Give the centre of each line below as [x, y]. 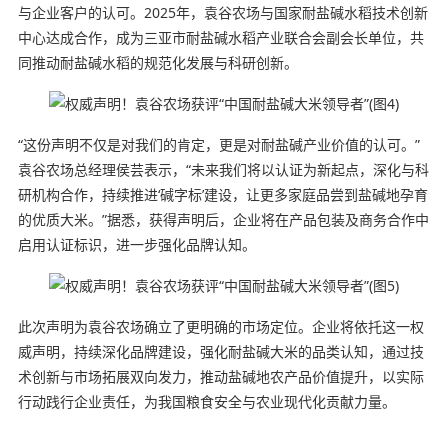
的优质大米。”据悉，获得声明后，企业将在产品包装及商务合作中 [223, 219]
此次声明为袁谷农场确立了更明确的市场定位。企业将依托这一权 [220, 326]
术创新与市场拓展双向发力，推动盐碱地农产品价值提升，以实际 [220, 376]
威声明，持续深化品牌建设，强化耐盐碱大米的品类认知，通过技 [220, 351]
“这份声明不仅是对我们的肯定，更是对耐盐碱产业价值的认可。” [218, 144]
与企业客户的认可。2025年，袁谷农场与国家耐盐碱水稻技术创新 [222, 12]
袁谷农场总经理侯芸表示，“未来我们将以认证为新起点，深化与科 [223, 169]
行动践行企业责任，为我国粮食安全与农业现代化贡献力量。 [206, 401]
